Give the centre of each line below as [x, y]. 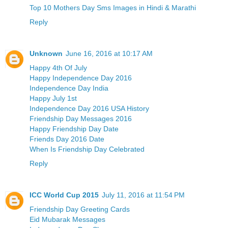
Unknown [46, 54]
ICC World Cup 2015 [64, 195]
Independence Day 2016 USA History [89, 109]
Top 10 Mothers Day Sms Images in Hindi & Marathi [113, 8]
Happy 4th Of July [58, 68]
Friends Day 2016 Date [67, 139]
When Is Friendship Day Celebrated [87, 149]
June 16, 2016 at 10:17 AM [109, 54]
